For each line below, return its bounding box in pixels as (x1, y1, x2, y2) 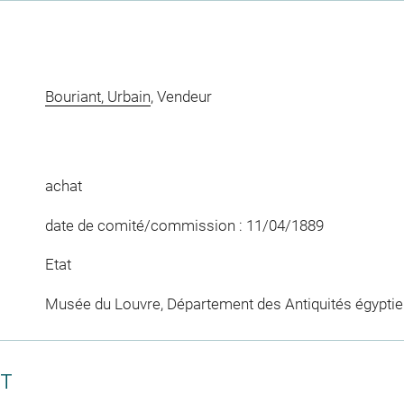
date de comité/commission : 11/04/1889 (44, 216, 324, 234)
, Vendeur (150, 87, 212, 106)
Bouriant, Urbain (44, 87, 151, 106)
